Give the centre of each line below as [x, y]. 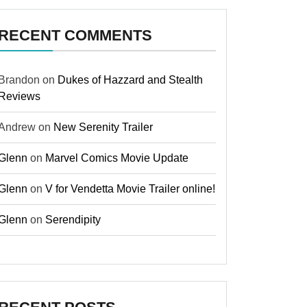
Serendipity [73, 220]
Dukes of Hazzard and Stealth [130, 80]
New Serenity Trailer [103, 127]
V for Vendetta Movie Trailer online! [130, 189]
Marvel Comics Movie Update [117, 158]
